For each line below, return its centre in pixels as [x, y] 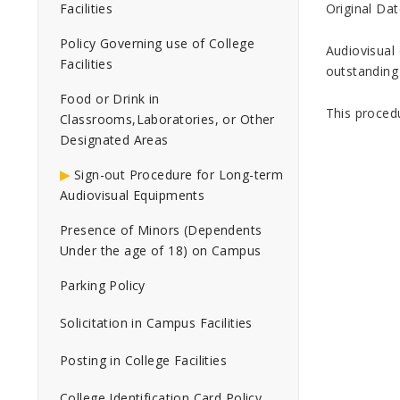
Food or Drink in [110, 99]
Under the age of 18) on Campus [161, 250]
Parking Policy [103, 285]
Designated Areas [114, 140]
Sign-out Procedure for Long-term [179, 175]
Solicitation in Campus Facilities [156, 323]
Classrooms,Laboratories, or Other [167, 119]
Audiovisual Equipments [133, 195]
